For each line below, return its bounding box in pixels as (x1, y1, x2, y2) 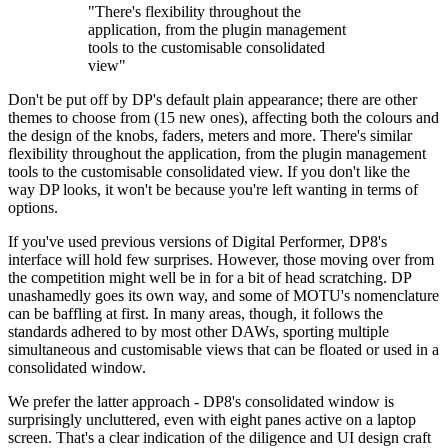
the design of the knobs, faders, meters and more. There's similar (8, 127, 412, 145)
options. (8, 199, 58, 217)
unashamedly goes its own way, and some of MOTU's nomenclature (8, 287, 439, 305)
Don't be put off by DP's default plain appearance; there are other (8, 91, 417, 109)
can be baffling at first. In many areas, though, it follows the (8, 305, 383, 323)
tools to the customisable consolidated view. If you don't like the (8, 163, 410, 181)
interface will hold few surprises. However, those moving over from (8, 251, 434, 269)
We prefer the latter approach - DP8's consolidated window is (8, 393, 394, 411)
